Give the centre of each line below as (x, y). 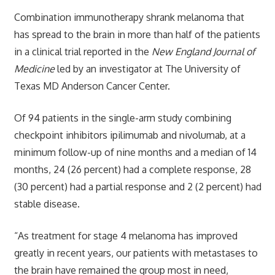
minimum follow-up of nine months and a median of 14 (135, 152)
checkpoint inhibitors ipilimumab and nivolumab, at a (130, 135)
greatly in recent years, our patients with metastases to (136, 253)
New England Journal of (203, 51)
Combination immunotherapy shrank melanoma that (129, 17)
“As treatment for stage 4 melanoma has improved (126, 235)
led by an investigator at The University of (147, 68)
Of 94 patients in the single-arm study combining (122, 118)
